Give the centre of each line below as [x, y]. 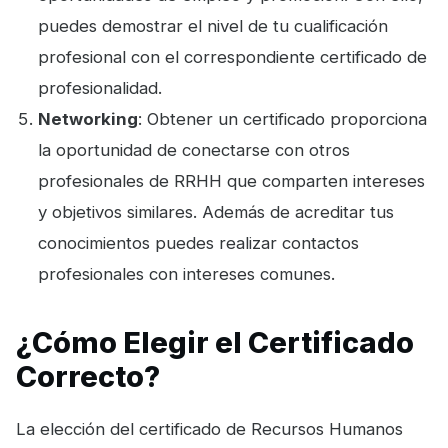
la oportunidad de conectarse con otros [194, 150]
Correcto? [88, 376]
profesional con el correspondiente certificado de [233, 57]
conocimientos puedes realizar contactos [199, 243]
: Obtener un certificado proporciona [283, 119]
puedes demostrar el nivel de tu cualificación [213, 26]
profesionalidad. [103, 88]
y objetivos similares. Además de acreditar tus [216, 212]
